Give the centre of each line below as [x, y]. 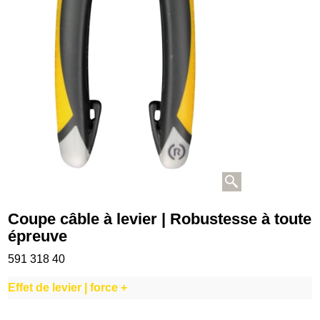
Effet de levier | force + [67, 287]
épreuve [37, 236]
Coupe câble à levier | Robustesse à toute [160, 219]
